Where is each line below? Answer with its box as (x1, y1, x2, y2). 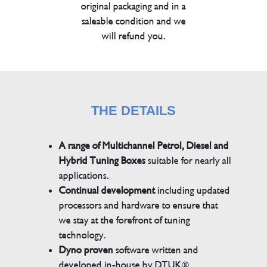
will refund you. (101, 29, 166, 42)
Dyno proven (59, 243, 114, 256)
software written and (113, 243, 199, 256)
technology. (59, 228, 107, 241)
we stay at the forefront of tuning (59, 213, 191, 226)
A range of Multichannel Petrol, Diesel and (59, 139, 229, 152)
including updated (157, 184, 231, 197)
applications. (59, 169, 110, 182)
